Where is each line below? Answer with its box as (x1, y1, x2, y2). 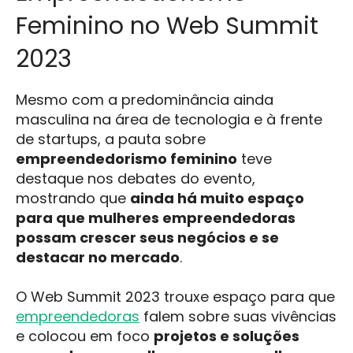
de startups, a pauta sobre (16, 128, 206, 149)
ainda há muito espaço (130, 188, 304, 208)
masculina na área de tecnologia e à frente (16, 109, 322, 129)
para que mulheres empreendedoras (16, 207, 295, 228)
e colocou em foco (16, 325, 154, 346)
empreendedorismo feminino (16, 148, 237, 169)
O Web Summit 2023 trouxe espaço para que (16, 286, 335, 307)
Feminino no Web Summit (16, 9, 318, 43)
